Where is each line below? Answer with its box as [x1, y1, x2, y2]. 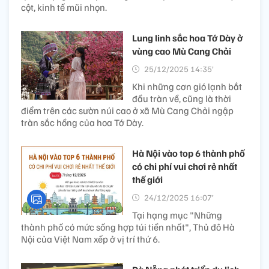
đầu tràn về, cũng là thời [132, 92, 231, 105]
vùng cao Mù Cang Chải [132, 45, 231, 58]
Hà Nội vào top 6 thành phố [132, 147, 245, 160]
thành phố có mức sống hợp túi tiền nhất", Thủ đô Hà [21, 221, 235, 234]
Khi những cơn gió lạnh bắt [132, 80, 242, 93]
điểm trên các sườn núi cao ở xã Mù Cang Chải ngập [21, 104, 234, 117]
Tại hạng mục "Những [132, 209, 222, 222]
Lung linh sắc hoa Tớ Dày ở [132, 32, 243, 44]
